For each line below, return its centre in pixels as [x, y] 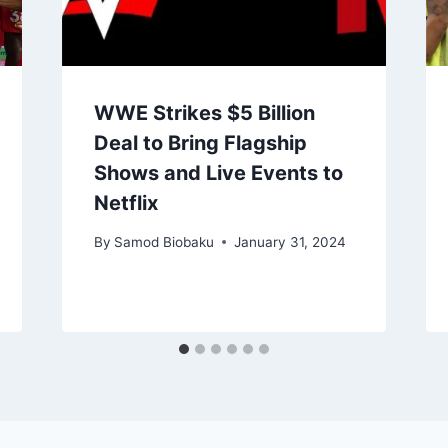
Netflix [125, 202]
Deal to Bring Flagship [200, 142]
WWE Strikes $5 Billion [204, 112]
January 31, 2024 [289, 241]
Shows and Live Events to [218, 172]
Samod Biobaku [163, 241]
